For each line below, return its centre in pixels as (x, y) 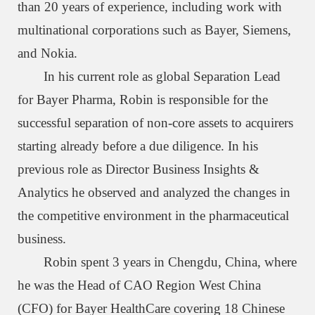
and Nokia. (47, 53)
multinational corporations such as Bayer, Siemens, (154, 30)
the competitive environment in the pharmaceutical (153, 216)
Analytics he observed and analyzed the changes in (154, 192)
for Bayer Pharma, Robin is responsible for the (143, 99)
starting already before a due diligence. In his (138, 146)
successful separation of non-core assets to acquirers (155, 123)
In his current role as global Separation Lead (162, 76)
